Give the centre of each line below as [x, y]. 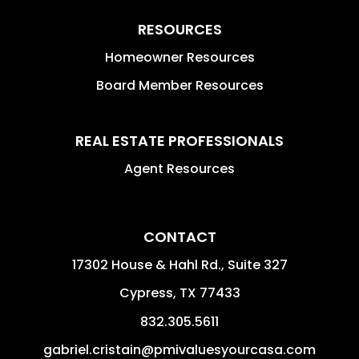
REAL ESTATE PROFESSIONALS [179, 140]
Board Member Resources [179, 85]
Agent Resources [179, 168]
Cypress [146, 292]
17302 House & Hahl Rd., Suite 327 [179, 264]
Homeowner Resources [179, 57]
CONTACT [179, 236]
